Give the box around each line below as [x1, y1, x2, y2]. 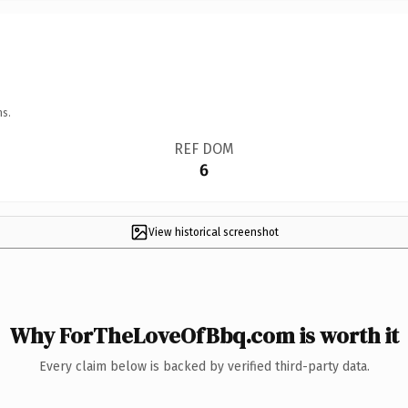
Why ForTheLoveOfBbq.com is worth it [9, 320, 399, 351]
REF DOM [173, 139, 234, 158]
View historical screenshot [148, 225, 279, 239]
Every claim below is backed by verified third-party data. [38, 358, 370, 374]
